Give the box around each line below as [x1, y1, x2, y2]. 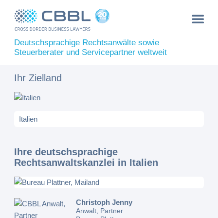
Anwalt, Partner [76, 207, 124, 215]
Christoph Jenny [76, 198, 133, 206]
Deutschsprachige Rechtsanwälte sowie [14, 38, 160, 47]
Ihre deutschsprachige [14, 146, 118, 157]
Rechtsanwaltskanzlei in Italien [14, 157, 159, 168]
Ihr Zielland [14, 73, 62, 83]
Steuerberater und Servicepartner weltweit [14, 48, 167, 57]
